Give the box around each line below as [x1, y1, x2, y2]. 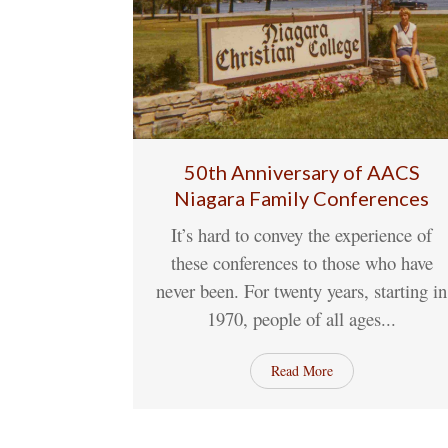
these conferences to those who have [170, 250, 433, 276]
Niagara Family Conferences [174, 186, 430, 211]
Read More [270, 361, 333, 381]
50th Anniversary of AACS [183, 160, 420, 185]
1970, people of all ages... [207, 306, 397, 332]
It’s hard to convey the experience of [171, 222, 433, 248]
